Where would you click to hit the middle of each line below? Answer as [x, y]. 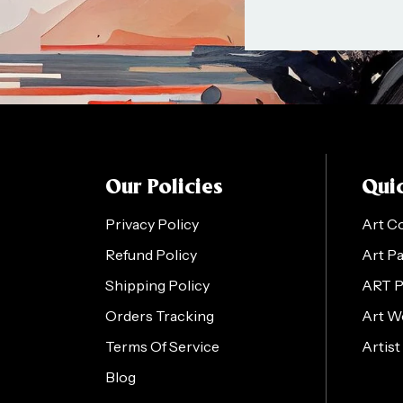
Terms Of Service [162, 346]
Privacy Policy [152, 224]
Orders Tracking [160, 315]
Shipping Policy [157, 285]
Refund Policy [151, 254]
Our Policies [164, 188]
